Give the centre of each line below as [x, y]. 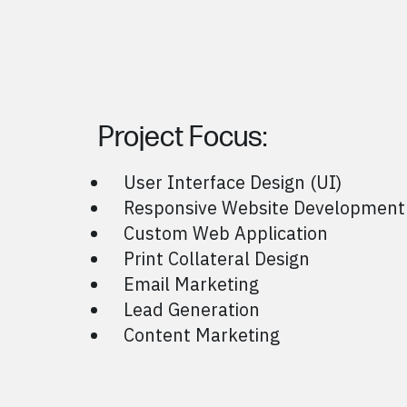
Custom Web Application [225, 233]
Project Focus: [183, 138]
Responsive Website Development [264, 207]
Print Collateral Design [216, 258]
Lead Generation [191, 309]
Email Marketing [191, 283]
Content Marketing [201, 334]
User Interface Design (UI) [232, 182]
